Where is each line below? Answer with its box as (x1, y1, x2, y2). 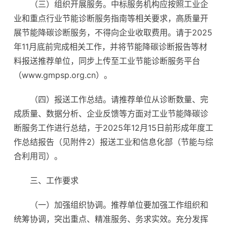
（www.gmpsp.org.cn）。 (14, 70, 112, 80)
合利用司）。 (14, 151, 62, 161)
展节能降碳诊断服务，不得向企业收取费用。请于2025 (14, 27, 212, 37)
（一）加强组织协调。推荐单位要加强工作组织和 (30, 200, 208, 210)
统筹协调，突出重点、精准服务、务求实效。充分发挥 (14, 214, 208, 224)
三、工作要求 (30, 175, 79, 185)
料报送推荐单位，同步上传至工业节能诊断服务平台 (14, 56, 200, 66)
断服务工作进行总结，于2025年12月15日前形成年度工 (14, 123, 213, 133)
